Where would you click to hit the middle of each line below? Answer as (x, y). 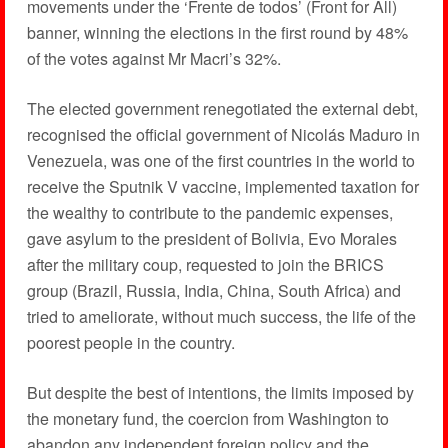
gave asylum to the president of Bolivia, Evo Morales (211, 239)
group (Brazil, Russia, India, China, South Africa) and (213, 291)
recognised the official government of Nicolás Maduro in (223, 135)
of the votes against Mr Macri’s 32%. (153, 59)
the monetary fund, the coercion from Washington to (207, 419)
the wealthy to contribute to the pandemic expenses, (209, 213)
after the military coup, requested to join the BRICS (205, 265)
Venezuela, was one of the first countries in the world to (220, 161)
